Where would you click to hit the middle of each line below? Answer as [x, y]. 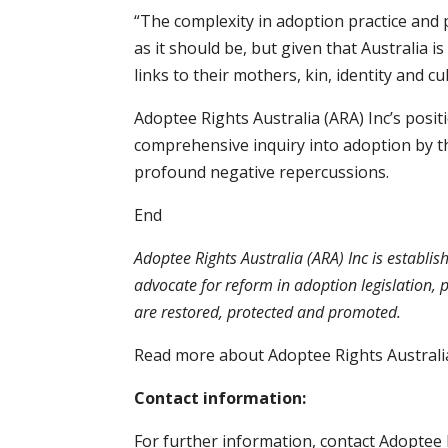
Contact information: [220, 397]
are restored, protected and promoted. [268, 311]
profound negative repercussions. [262, 171]
